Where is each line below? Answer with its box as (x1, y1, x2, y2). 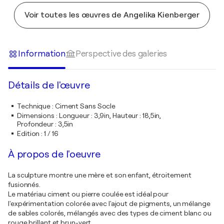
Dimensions (17, 111, 55, 119)
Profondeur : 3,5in (17, 120, 73, 128)
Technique (17, 102, 51, 110)
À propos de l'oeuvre (8, 148, 100, 160)
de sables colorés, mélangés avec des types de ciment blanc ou (8, 209, 211, 217)
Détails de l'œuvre (8, 79, 90, 91)
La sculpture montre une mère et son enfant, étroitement (8, 171, 191, 179)
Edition (17, 129, 40, 137)
